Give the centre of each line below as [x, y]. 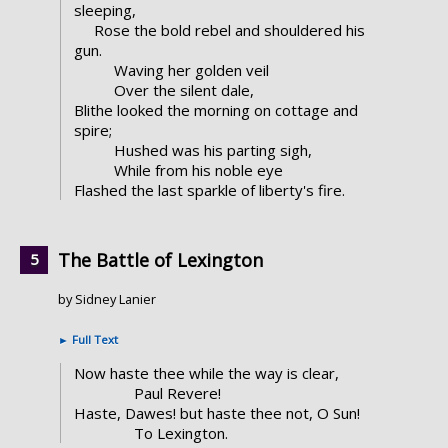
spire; [92, 130]
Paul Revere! [177, 393]
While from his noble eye [198, 170]
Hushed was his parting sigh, [212, 150]
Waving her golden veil [191, 70]
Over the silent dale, [183, 90]
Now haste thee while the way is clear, [206, 373]
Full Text [93, 340]
